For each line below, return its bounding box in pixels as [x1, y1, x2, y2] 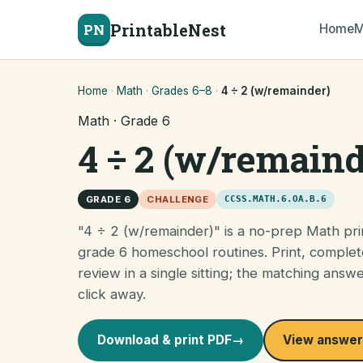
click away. [78, 286, 146, 302]
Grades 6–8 [152, 84, 212, 97]
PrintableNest [110, 19, 226, 41]
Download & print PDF [97, 332, 232, 348]
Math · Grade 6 [78, 113, 170, 129]
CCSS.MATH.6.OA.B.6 [224, 194, 327, 204]
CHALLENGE [147, 194, 209, 205]
